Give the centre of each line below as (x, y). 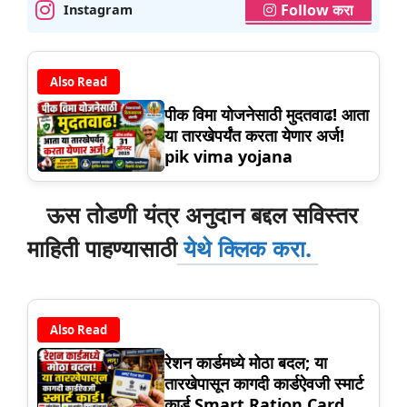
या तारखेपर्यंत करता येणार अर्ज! (254, 136)
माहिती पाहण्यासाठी (102, 248)
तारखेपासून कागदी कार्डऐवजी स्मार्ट (264, 384)
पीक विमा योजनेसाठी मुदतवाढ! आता (267, 115)
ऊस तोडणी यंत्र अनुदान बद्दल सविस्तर (193, 214)
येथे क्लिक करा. (248, 248)
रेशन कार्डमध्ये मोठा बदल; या (246, 363)
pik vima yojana (228, 157)
